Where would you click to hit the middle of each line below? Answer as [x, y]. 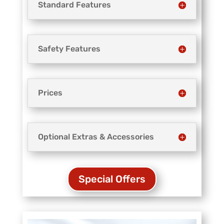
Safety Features [69, 48]
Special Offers [112, 179]
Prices [50, 92]
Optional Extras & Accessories [96, 136]
